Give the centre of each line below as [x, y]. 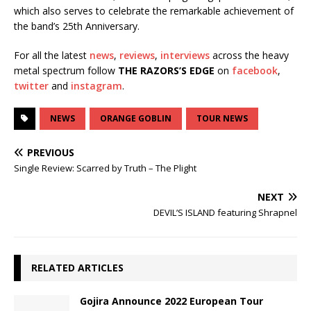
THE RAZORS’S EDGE [166, 70]
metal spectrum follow [66, 70]
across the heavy [249, 55]
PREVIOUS [51, 152]
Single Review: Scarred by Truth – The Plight [105, 168]
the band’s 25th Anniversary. [77, 26]
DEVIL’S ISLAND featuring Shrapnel [225, 212]
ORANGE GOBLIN [136, 118]
